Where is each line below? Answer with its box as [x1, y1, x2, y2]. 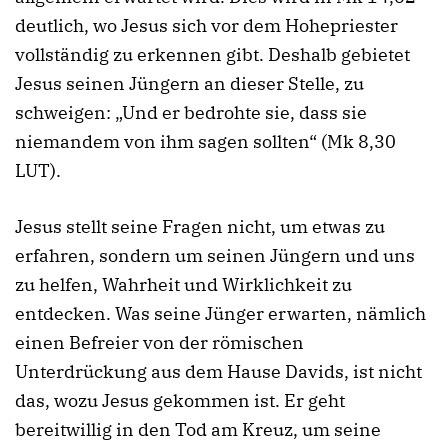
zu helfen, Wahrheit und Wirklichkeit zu [15, 272, 352, 296]
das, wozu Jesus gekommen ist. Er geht [15, 388, 345, 412]
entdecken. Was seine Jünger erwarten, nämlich [15, 301, 426, 325]
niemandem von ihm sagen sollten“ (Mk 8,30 [15, 130, 396, 154]
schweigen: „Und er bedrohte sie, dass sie [15, 101, 367, 125]
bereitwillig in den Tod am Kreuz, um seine [15, 417, 381, 441]
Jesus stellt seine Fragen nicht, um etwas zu [15, 214, 385, 238]
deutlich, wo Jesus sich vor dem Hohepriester [15, 14, 398, 38]
